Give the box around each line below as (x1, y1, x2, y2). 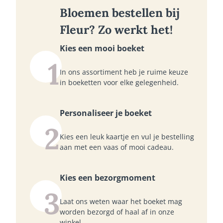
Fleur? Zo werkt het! (60, 21, 173, 37)
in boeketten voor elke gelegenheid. (60, 77, 179, 87)
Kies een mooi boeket (60, 42, 144, 54)
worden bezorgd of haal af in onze (60, 207, 174, 217)
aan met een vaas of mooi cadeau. (60, 142, 174, 152)
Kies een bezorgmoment (60, 172, 155, 183)
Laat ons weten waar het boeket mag (60, 196, 182, 206)
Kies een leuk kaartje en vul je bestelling (60, 131, 194, 141)
